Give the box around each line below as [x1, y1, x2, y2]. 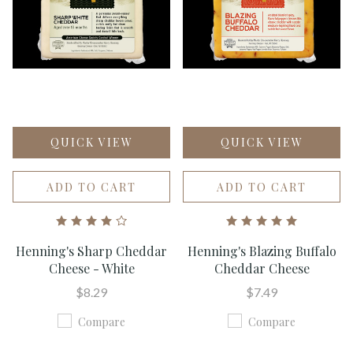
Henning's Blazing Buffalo [187, 243, 336, 260]
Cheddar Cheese [214, 260, 310, 277]
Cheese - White [48, 260, 135, 277]
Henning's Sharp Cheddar [16, 243, 167, 260]
